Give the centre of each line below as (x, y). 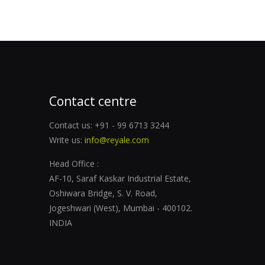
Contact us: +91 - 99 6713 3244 (109, 125)
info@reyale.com (117, 140)
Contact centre (93, 101)
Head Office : (74, 164)
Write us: (67, 140)
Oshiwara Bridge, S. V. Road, (103, 193)
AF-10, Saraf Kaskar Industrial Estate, (120, 178)
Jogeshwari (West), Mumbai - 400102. (121, 208)
